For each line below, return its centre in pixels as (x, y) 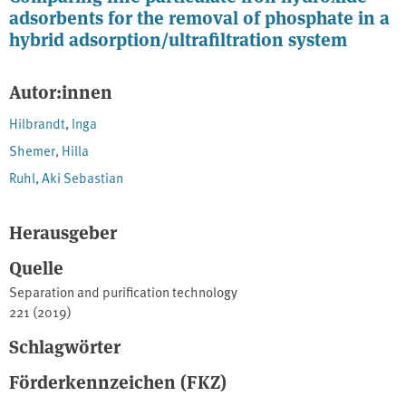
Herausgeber (63, 232)
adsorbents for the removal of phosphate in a (199, 17)
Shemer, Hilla (49, 150)
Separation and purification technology (123, 292)
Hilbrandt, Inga (53, 123)
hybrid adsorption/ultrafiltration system (178, 39)
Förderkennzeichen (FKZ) (118, 382)
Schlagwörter (65, 346)
